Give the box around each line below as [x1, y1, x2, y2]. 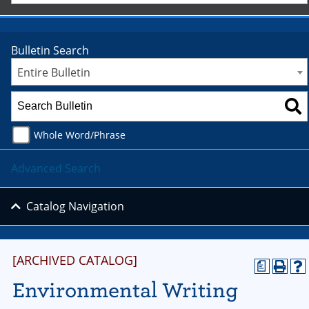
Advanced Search [11, 160, 101, 176]
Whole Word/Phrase [34, 128, 126, 141]
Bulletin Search [11, 43, 89, 58]
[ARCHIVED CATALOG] [12, 252, 137, 268]
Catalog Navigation [26, 199, 124, 214]
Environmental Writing [12, 279, 238, 302]
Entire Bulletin [17, 65, 90, 80]
